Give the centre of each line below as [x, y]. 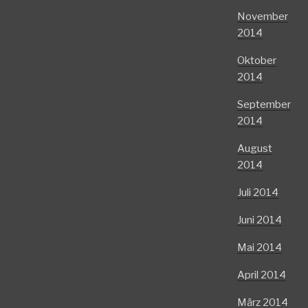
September [264, 104]
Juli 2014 [257, 192]
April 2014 [261, 275]
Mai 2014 [259, 247]
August [254, 148]
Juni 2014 [259, 220]
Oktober [256, 60]
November [262, 16]
